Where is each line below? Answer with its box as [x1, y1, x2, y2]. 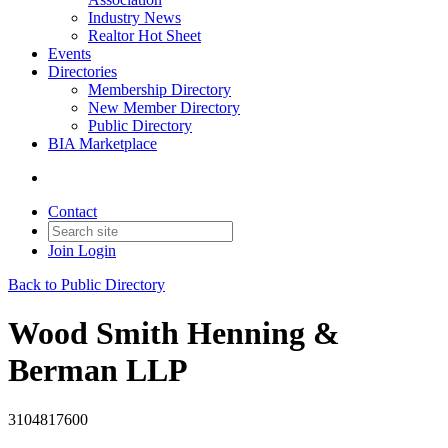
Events [48, 45, 91, 62]
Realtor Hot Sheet [88, 27, 201, 44]
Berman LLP [8, 352, 188, 389]
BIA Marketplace [48, 135, 157, 152]
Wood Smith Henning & [8, 315, 340, 352]
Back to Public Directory [8, 276, 165, 293]
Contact [48, 203, 97, 220]
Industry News [88, 9, 181, 26]
